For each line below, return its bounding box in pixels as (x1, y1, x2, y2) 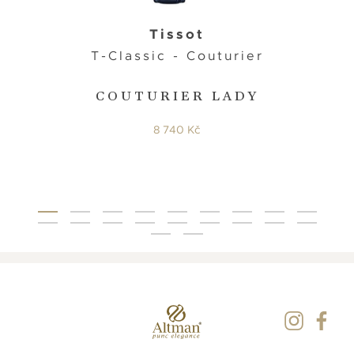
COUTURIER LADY (95, 88, 259, 105)
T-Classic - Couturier (90, 47, 264, 64)
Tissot (149, 24, 205, 43)
